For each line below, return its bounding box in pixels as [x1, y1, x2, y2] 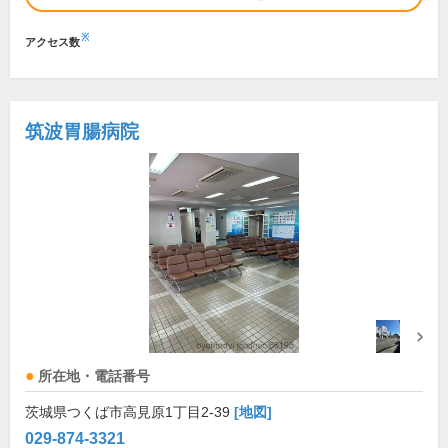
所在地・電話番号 [38, 369, 150, 384]
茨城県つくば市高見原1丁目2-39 [25, 404, 234, 420]
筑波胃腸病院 [25, 121, 139, 142]
